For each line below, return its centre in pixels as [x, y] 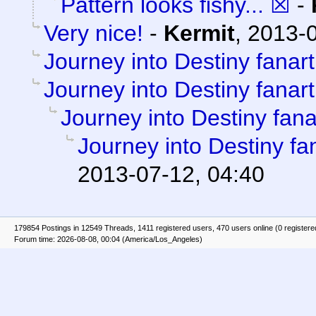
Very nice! [93, 34]
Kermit [199, 34]
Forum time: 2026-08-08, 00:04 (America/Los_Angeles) [108, 239]
